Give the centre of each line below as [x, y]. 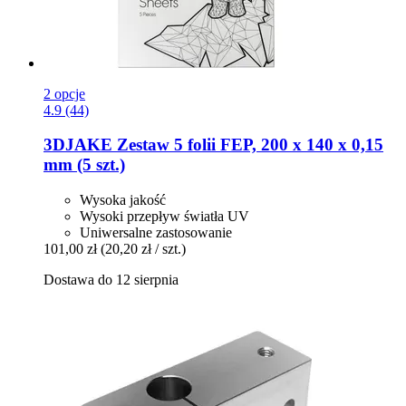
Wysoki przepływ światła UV [164, 217]
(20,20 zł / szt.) [143, 249]
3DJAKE [78, 145]
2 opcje [64, 93]
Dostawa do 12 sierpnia [111, 280]
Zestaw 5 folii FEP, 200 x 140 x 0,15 [248, 145]
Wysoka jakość [123, 200]
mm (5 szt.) [84, 165]
